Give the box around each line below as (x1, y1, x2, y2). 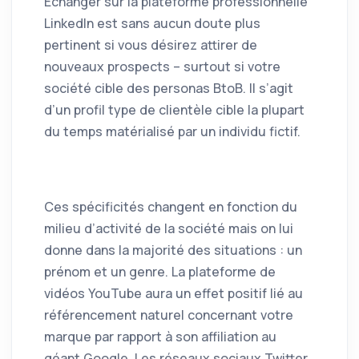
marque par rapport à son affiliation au (44, 328, 276, 346)
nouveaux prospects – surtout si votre (44, 58, 280, 76)
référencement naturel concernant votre (44, 306, 293, 325)
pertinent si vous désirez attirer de (44, 36, 257, 54)
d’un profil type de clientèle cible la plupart (44, 101, 305, 119)
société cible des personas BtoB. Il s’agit (44, 79, 293, 98)
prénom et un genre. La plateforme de (44, 263, 276, 281)
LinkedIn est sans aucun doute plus (44, 14, 260, 33)
